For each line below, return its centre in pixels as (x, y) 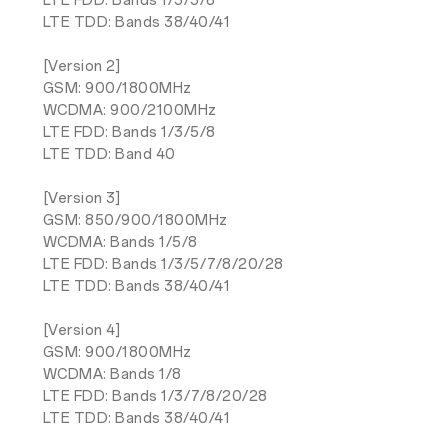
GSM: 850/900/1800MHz (135, 221)
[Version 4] (81, 331)
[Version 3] (81, 199)
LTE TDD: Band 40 (109, 155)
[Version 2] (81, 67)
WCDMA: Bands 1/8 (112, 375)
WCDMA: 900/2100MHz (129, 111)
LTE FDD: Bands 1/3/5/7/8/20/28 (163, 265)
